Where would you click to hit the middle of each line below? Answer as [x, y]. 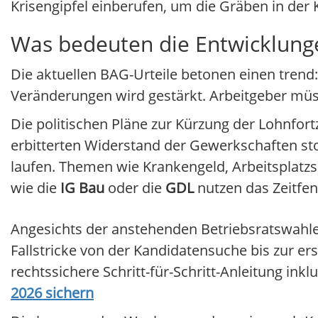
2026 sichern [52, 293]
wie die [35, 188]
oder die [135, 188]
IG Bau [82, 188]
